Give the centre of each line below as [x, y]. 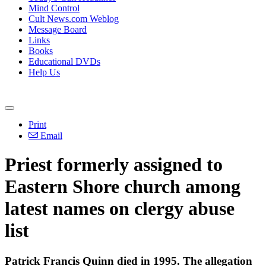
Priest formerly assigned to [114, 165]
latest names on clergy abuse [120, 209]
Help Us [44, 72]
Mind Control [54, 8]
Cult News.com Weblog [74, 19]
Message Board [58, 29]
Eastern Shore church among [123, 187]
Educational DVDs [64, 61]
